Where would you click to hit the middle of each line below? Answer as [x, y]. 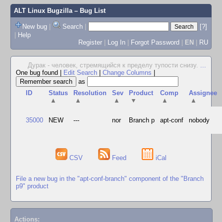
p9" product [32, 186]
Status [58, 93]
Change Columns [127, 73]
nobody [199, 120]
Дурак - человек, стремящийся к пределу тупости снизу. [114, 65]
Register [90, 42]
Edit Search [80, 73]
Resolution [90, 93]
